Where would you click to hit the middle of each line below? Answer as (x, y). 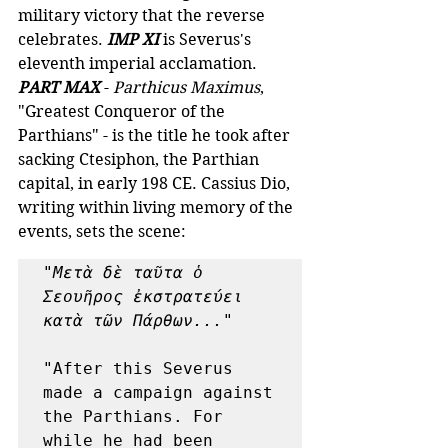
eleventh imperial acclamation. (139, 63)
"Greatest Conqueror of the (123, 111)
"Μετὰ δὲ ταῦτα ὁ (123, 272)
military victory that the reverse (143, 15)
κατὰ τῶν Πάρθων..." (138, 320)
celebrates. (62, 39)
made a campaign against (158, 392)
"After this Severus (138, 368)
